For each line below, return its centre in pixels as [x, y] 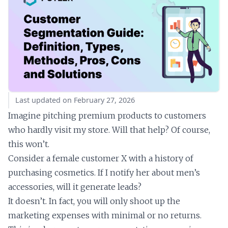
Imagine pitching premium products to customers [107, 115]
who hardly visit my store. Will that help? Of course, [109, 130]
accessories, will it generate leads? [75, 187]
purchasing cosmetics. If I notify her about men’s [104, 172]
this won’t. [29, 144]
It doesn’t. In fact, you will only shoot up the [94, 201]
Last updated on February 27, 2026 [75, 100]
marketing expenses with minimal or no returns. [105, 215]
